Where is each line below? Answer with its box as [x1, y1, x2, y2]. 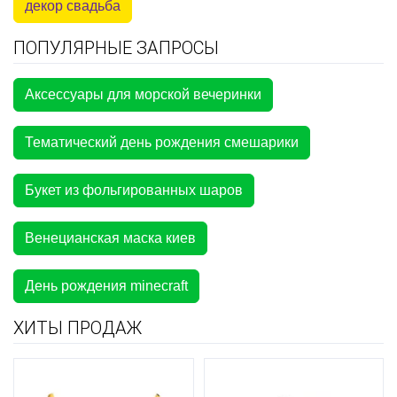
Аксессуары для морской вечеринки [25, 86, 261, 102]
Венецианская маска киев [25, 230, 196, 245]
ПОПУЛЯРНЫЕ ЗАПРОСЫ [13, 36, 219, 58]
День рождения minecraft [25, 277, 188, 293]
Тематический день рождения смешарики [25, 134, 299, 150]
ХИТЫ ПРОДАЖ [13, 316, 142, 339]
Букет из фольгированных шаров [25, 182, 243, 198]
